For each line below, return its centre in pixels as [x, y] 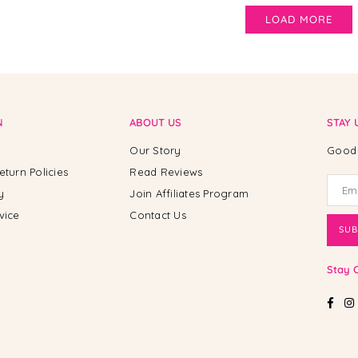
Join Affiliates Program [189, 193]
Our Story [155, 150]
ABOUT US [156, 122]
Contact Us [158, 215]
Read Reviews [166, 171]
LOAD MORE [299, 19]
